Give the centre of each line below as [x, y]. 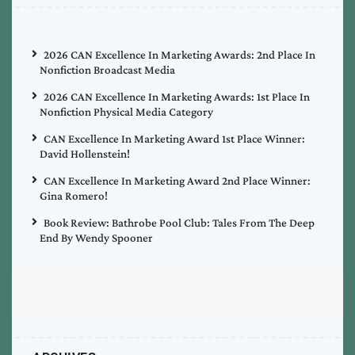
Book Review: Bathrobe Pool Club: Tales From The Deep [179, 223]
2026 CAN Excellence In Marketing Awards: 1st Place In [177, 97]
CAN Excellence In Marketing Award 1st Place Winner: [174, 139]
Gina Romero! [74, 196]
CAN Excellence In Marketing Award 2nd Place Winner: [177, 181]
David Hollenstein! [85, 154]
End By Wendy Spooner [96, 238]
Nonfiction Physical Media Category [126, 112]
